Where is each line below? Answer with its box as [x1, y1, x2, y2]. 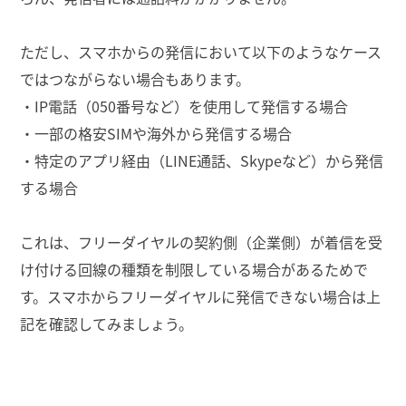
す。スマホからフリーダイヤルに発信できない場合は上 [20, 285, 381, 308]
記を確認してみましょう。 [20, 313, 194, 335]
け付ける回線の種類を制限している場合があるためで [20, 258, 369, 281]
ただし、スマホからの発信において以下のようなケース [20, 41, 382, 63]
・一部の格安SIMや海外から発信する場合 [20, 122, 293, 145]
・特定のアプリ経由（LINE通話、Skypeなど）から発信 [20, 150, 383, 172]
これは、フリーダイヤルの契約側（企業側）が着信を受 [20, 231, 382, 254]
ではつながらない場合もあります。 [20, 68, 251, 91]
